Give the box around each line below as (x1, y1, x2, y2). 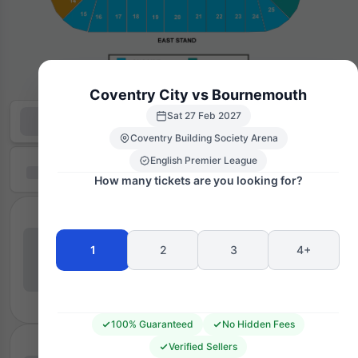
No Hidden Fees (222, 317, 295, 330)
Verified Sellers (169, 340, 237, 352)
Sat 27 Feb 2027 (166, 109, 241, 121)
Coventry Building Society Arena (129, 131, 278, 144)
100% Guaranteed (111, 317, 193, 330)
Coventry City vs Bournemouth (89, 86, 307, 103)
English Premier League (150, 153, 257, 166)
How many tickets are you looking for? (93, 173, 303, 187)
